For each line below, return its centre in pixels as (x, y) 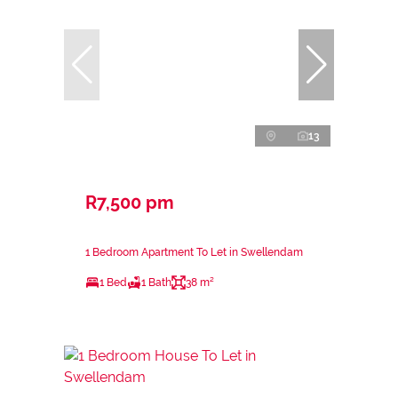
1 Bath (156, 282)
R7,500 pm (130, 202)
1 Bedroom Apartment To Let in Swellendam (194, 252)
